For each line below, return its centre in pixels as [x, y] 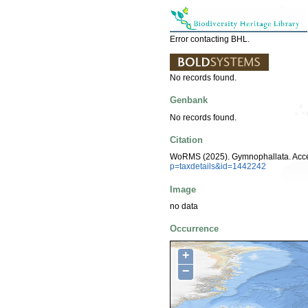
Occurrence [194, 229]
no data [184, 206]
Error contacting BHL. [210, 40]
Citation [186, 140]
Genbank [189, 100]
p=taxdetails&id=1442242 [218, 167]
